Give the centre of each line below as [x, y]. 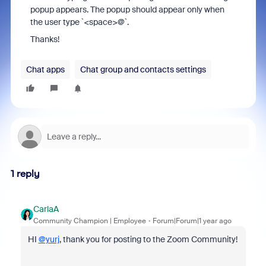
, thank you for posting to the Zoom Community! [148, 239]
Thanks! [45, 39]
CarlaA [46, 209]
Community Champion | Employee [89, 221]
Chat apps [45, 69]
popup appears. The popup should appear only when [127, 9]
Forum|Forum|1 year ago [192, 221]
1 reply [25, 174]
